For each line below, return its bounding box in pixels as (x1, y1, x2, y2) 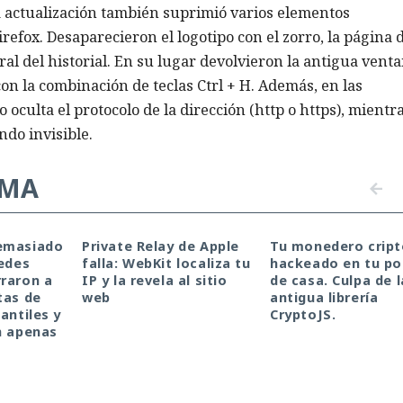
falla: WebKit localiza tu (82, 255, 251, 273)
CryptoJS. (270, 306, 336, 324)
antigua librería (270, 289, 379, 307)
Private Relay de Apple (82, 237, 239, 255)
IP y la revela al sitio (82, 272, 228, 290)
